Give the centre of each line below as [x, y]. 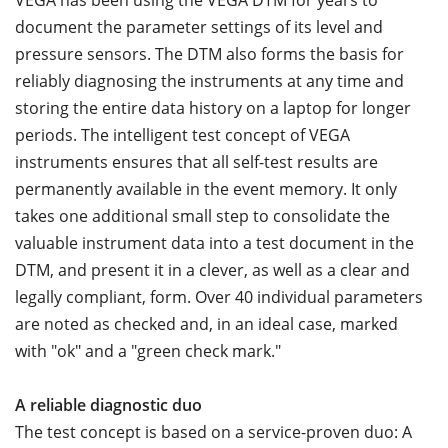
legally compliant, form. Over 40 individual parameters [219, 297]
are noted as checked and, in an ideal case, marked [206, 324]
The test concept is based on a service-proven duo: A [213, 432]
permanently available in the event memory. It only [206, 189]
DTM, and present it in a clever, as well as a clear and [212, 270]
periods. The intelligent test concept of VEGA [182, 135]
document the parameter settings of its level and [199, 27]
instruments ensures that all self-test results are [196, 162]
